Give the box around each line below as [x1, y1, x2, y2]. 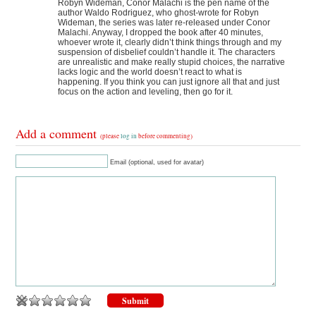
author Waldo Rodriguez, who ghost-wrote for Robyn [58, 8, 260, 18]
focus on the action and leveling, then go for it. [58, 87, 233, 97]
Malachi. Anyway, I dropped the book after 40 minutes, [58, 28, 264, 38]
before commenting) [137, 132, 193, 141]
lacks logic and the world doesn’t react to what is [58, 67, 243, 78]
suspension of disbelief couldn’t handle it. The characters [58, 47, 276, 58]
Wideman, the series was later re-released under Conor [58, 18, 271, 28]
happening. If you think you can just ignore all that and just [58, 77, 280, 87]
